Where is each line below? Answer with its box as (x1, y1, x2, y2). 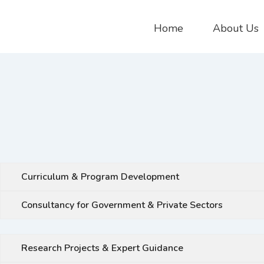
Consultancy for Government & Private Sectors (21, 198, 223, 212)
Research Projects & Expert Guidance (21, 241, 183, 255)
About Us (212, 21, 259, 35)
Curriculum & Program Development (21, 170, 179, 183)
